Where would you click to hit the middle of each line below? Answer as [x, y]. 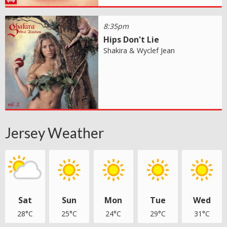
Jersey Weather [54, 133]
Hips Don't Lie [131, 39]
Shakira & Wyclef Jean [139, 50]
